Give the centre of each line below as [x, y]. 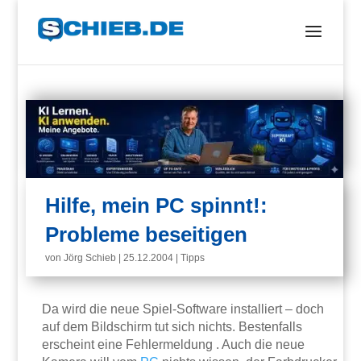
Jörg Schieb [90, 258]
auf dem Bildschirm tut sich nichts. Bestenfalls [172, 327]
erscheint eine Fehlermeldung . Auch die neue [174, 345]
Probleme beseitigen [147, 235]
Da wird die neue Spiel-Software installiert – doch [183, 309]
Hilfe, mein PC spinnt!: [157, 206]
